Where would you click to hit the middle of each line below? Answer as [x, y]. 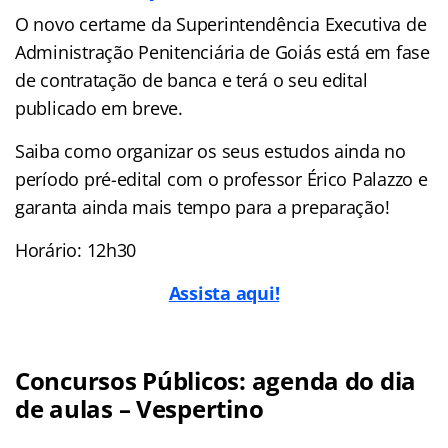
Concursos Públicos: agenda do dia [216, 380]
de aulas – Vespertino [139, 408]
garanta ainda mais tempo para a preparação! [202, 206]
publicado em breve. [99, 107]
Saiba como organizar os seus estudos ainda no [210, 150]
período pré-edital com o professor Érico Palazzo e [221, 178]
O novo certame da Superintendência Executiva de [221, 23]
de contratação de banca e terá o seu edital [191, 79]
